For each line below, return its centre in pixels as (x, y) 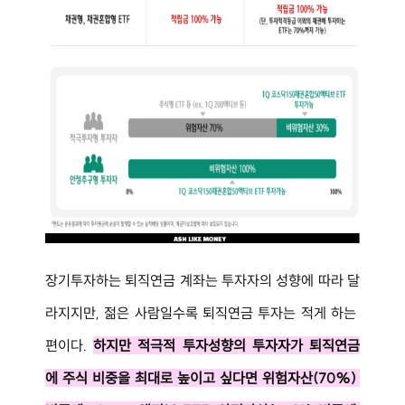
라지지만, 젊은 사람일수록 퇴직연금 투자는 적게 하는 (202, 312)
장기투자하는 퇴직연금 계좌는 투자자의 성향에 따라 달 (202, 280)
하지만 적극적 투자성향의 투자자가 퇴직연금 (227, 345)
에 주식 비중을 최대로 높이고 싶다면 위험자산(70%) (202, 377)
